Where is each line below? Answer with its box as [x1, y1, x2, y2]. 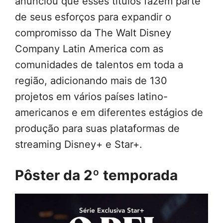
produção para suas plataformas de [15, 122, 180, 135]
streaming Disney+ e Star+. [15, 138, 142, 151]
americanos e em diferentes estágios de [15, 107, 203, 119]
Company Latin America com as [15, 43, 163, 55]
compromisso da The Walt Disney [15, 27, 171, 39]
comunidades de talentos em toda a [15, 59, 183, 71]
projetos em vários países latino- [15, 91, 168, 103]
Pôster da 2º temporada [15, 167, 178, 184]
